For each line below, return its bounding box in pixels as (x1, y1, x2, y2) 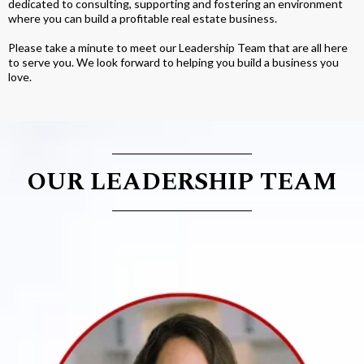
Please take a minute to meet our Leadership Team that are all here (8, 40, 348, 54)
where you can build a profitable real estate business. (8, 11, 277, 25)
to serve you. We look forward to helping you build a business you (8, 54, 339, 69)
